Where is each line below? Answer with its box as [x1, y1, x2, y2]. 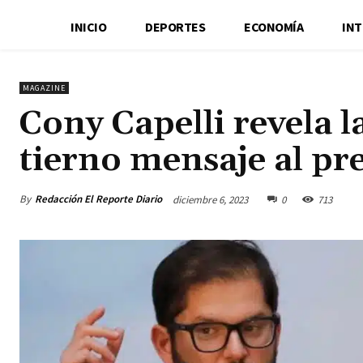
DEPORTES [145, 18, 206, 35]
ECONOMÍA [244, 18, 304, 35]
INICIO [70, 18, 107, 35]
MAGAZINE [23, 82, 66, 93]
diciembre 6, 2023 [173, 192, 248, 207]
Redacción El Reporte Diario [35, 191, 162, 206]
